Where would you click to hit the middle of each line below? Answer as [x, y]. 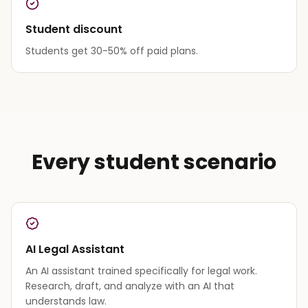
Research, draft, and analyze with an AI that [130, 286]
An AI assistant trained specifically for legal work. [141, 271]
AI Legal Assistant [75, 249]
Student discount [74, 29]
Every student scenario [154, 162]
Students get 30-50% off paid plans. [112, 51]
